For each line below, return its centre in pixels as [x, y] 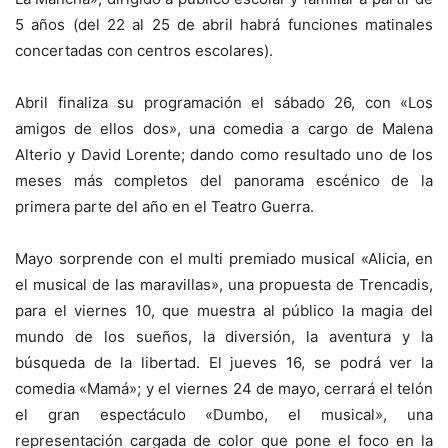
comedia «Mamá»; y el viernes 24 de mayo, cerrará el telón [224, 388]
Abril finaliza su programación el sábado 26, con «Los [224, 102]
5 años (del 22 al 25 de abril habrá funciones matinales [224, 24]
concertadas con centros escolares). [144, 50]
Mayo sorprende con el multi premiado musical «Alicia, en [224, 258]
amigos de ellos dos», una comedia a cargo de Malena [224, 128]
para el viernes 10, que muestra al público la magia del [224, 310]
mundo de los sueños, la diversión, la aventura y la [224, 336]
